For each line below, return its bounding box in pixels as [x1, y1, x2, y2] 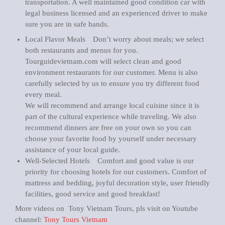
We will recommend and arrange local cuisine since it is [25, 101, 199, 109]
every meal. [25, 90, 62, 98]
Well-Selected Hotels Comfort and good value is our [25, 156, 194, 165]
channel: [15, 215, 44, 223]
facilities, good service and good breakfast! [25, 189, 160, 198]
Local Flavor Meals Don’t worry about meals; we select [25, 35, 204, 43]
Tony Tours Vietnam [44, 215, 107, 223]
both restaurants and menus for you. [25, 46, 138, 54]
